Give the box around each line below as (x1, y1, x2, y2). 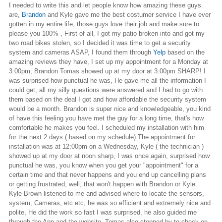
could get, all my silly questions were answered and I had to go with (9, 86, 203, 94)
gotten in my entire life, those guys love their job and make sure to (9, 20, 199, 28)
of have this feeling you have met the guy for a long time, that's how (9, 114, 204, 122)
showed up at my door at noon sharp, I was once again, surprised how (9, 152, 210, 160)
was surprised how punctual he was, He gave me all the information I (9, 76, 206, 84)
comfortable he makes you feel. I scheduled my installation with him (9, 123, 204, 131)
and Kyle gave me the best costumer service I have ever (46, 10, 211, 18)
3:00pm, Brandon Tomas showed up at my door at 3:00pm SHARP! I (9, 67, 206, 75)
